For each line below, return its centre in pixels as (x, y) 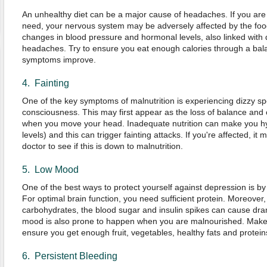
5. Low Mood (50, 170)
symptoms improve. (59, 60)
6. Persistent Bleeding (69, 256)
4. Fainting (45, 83)
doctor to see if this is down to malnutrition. (102, 146)
